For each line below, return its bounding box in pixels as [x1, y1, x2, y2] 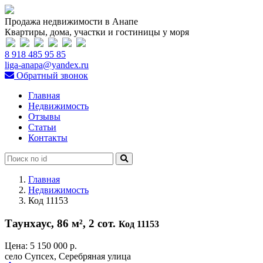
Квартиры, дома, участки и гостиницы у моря [5, 27, 189, 37]
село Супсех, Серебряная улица [5, 251, 131, 262]
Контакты [28, 133, 68, 143]
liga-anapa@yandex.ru [5, 60, 89, 70]
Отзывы [28, 112, 60, 122]
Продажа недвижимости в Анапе [5, 16, 138, 26]
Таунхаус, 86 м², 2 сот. [5, 217, 119, 230]
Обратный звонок [14, 70, 88, 80]
